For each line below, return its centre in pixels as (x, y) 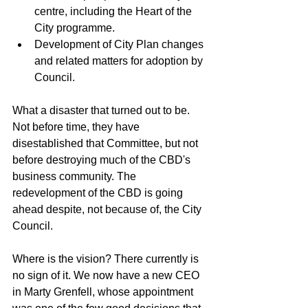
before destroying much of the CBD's (103, 160)
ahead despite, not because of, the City (108, 210)
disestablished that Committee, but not (107, 144)
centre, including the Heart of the (114, 12)
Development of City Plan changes (120, 45)
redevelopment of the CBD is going (99, 193)
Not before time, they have (77, 127)
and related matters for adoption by (120, 61)
